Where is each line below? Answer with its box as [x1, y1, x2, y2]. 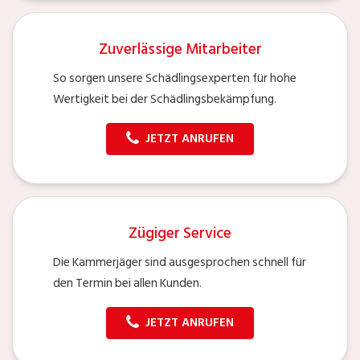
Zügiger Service [129, 220, 231, 246]
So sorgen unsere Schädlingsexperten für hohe [53, 67, 297, 88]
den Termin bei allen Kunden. [53, 272, 202, 293]
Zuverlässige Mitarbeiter [98, 36, 262, 62]
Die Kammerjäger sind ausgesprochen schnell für [53, 252, 306, 272]
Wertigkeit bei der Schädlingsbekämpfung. [53, 88, 276, 109]
